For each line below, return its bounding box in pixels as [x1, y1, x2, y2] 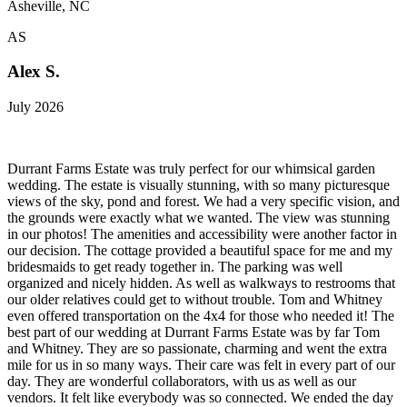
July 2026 [7, 98, 64, 114]
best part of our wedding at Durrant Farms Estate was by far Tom [7, 323, 380, 340]
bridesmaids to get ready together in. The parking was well [7, 258, 342, 274]
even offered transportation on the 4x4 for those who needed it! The [7, 307, 394, 323]
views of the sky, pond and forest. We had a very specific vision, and [7, 193, 400, 209]
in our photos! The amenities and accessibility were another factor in [7, 225, 397, 242]
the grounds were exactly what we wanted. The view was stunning [7, 209, 390, 225]
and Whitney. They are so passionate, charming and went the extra [7, 340, 387, 356]
